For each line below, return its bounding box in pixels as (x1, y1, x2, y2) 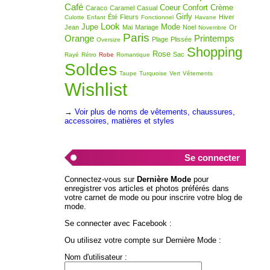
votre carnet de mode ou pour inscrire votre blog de (64, 193, 242, 202)
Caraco (85, 4, 107, 11)
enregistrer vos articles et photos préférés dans (64, 184, 229, 193)
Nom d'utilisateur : (64, 252, 127, 262)
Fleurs (119, 13, 139, 20)
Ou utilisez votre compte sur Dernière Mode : (64, 236, 221, 245)
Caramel (109, 4, 134, 11)
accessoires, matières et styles (64, 116, 174, 126)
